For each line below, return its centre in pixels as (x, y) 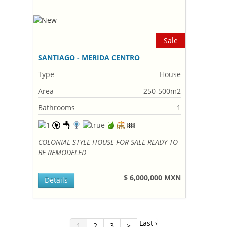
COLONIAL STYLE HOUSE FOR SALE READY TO (108, 142)
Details (56, 180)
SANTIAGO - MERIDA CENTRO (89, 58)
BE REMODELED (62, 152)
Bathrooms (57, 108)
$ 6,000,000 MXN (153, 178)
